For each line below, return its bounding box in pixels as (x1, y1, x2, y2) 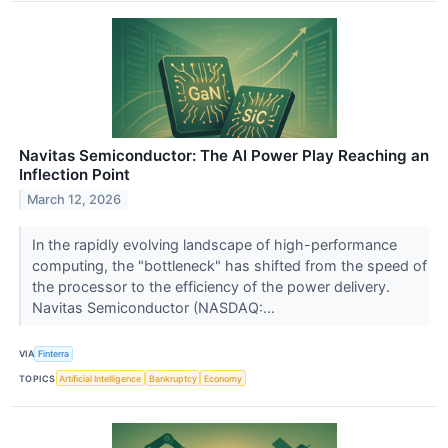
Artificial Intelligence (59, 372, 142, 384)
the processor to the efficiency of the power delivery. (31, 277, 390, 295)
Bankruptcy (148, 372, 197, 384)
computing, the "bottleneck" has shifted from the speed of (31, 256, 427, 274)
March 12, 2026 (27, 191, 122, 207)
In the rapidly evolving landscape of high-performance (31, 235, 397, 253)
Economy (204, 372, 243, 384)
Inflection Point (19, 164, 130, 184)
